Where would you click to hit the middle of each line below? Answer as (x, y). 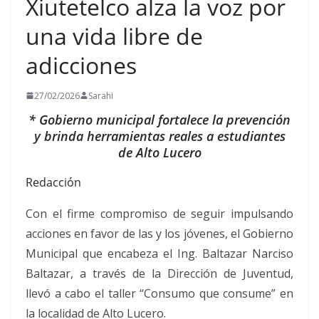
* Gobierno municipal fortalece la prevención (159, 119)
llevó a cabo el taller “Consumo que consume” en (159, 293)
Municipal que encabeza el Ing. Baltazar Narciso (159, 253)
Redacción (53, 182)
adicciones (81, 65)
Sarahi (101, 95)
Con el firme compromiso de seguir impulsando (159, 213)
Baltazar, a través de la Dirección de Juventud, (159, 273)
